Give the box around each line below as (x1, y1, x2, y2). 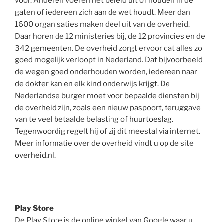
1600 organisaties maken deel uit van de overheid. (15, 20, 190, 29)
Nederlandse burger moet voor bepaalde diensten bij (15, 91, 199, 100)
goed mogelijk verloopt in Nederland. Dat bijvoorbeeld (15, 55, 203, 64)
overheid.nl (15, 151, 54, 160)
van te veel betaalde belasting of (15, 115, 129, 124)
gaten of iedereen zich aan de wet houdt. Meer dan (15, 8, 190, 17)
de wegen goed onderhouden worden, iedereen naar (15, 67, 197, 76)
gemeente (31, 44, 67, 53)
